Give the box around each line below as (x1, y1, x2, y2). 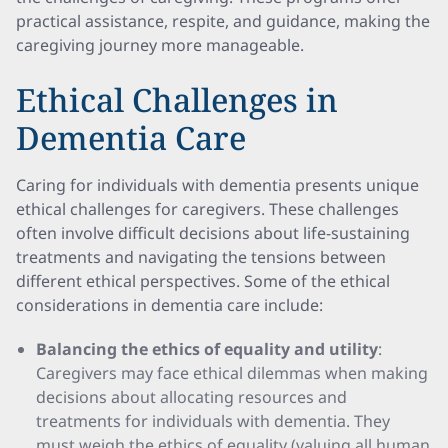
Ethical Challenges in (16, 78, 338, 121)
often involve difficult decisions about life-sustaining (16, 222, 410, 244)
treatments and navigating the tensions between (16, 246, 386, 268)
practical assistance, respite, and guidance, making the (16, 10, 430, 32)
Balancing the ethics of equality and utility (36, 338, 378, 360)
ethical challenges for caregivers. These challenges (16, 198, 399, 220)
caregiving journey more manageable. (16, 34, 304, 56)
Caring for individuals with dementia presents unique (16, 174, 419, 196)
